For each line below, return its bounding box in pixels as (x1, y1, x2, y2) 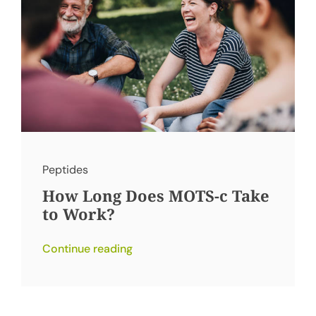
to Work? (42, 202, 115, 224)
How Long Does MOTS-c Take (42, 184, 269, 206)
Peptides (42, 162, 88, 177)
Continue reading (42, 241, 133, 256)
